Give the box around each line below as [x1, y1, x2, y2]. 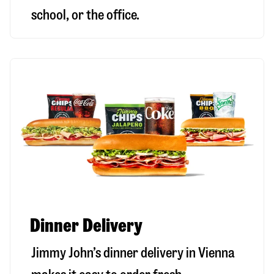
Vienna [198, 246, 235, 261]
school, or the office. [31, 8, 139, 23]
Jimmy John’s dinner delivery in [31, 246, 198, 261]
